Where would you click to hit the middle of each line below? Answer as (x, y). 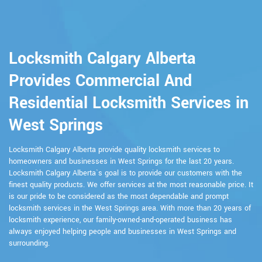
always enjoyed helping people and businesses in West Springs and (123, 231)
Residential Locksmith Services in (129, 103)
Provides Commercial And (100, 81)
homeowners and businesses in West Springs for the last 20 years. (121, 161)
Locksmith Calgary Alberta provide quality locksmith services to (114, 149)
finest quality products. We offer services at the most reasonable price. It (131, 185)
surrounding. (29, 243)
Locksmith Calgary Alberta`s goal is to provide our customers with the (125, 173)
